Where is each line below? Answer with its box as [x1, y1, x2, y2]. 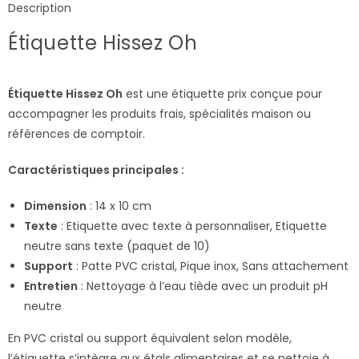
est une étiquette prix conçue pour [123, 86, 322, 103]
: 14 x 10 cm [87, 198, 151, 215]
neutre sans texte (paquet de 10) [24, 238, 210, 255]
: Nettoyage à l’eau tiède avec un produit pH [78, 278, 328, 295]
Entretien [24, 278, 78, 295]
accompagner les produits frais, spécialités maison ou [8, 106, 311, 123]
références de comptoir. [8, 126, 145, 143]
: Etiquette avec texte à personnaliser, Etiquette [58, 218, 327, 235]
